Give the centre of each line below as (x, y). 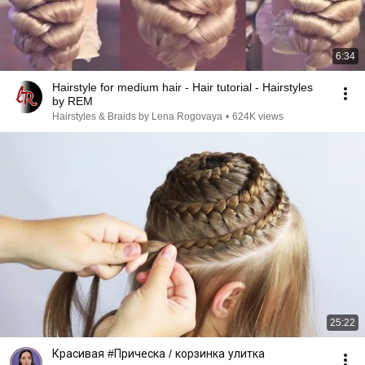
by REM (73, 101)
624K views (258, 117)
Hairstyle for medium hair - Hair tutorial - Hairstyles (182, 87)
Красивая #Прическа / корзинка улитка (217, 354)
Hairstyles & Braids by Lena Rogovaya (137, 117)
